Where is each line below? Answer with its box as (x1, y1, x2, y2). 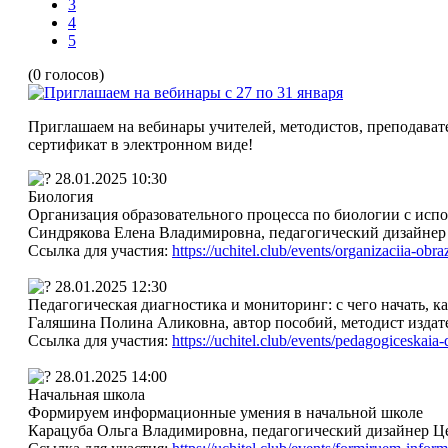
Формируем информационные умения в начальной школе (28, 403, 423, 421)
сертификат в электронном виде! (28, 135, 253, 153)
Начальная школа (28, 385, 145, 403)
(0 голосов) (28, 65, 104, 83)
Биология (28, 187, 93, 205)
